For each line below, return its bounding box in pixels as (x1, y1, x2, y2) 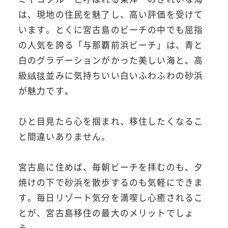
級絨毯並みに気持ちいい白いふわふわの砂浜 (18, 69, 204, 81)
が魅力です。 (18, 84, 74, 97)
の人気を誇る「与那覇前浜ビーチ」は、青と (18, 38, 204, 51)
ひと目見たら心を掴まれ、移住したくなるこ (18, 115, 204, 127)
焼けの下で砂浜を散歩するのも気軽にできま (18, 176, 204, 188)
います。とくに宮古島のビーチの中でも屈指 (18, 23, 204, 36)
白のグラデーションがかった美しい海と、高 (18, 53, 204, 66)
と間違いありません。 (18, 130, 111, 142)
